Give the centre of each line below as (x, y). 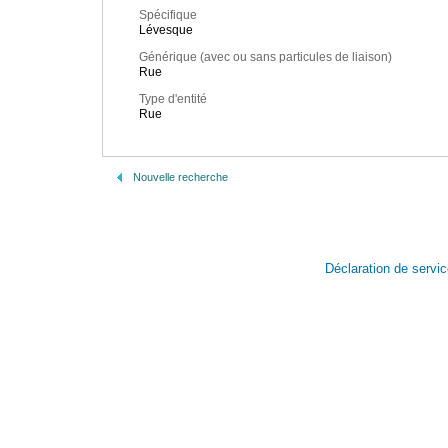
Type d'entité (173, 99)
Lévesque (166, 30)
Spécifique (168, 15)
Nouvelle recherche (180, 177)
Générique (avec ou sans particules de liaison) (265, 57)
